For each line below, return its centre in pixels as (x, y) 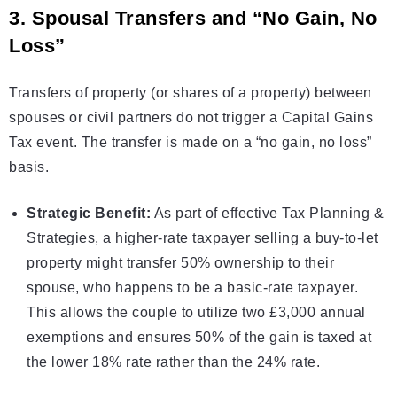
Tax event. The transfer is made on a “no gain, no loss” (191, 143)
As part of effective (216, 214)
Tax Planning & (333, 214)
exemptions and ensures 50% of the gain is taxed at (199, 338)
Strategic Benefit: (89, 214)
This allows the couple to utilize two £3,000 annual (196, 313)
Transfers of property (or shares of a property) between (191, 93)
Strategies (61, 238)
